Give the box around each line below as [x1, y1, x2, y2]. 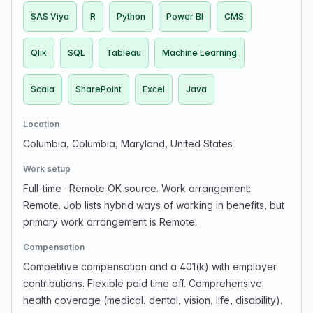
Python [117, 11, 145, 22]
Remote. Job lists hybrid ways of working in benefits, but [23, 199, 284, 211]
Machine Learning [162, 48, 237, 58]
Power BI [166, 11, 203, 22]
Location [23, 119, 59, 129]
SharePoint [75, 84, 122, 94]
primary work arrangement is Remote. [23, 216, 197, 228]
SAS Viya [31, 11, 69, 22]
